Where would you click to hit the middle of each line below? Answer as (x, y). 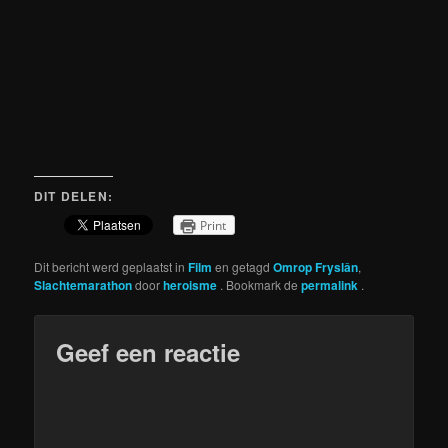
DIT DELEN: (74, 195)
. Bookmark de (261, 284)
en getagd (243, 266)
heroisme (192, 284)
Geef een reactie (148, 351)
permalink (331, 284)
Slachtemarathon (83, 284)
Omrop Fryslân (316, 266)
